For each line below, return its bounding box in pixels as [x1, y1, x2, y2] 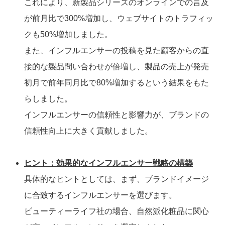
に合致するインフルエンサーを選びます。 [24, 191, 177, 200]
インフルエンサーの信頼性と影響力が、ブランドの [24, 110, 209, 120]
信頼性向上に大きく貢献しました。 [24, 127, 153, 136]
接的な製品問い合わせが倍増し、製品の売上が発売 [24, 62, 209, 71]
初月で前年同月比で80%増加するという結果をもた [24, 78, 209, 87]
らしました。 [24, 94, 72, 103]
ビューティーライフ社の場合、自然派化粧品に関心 [24, 207, 209, 216]
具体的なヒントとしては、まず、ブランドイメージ [24, 175, 209, 184]
